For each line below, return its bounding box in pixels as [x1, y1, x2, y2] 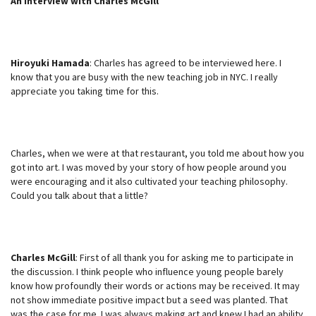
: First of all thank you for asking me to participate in [75, 250, 293, 264]
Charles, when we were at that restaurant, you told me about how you [11, 146, 304, 159]
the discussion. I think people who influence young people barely [11, 265, 284, 278]
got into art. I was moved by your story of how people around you [11, 160, 286, 174]
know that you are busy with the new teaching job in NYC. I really [11, 70, 278, 83]
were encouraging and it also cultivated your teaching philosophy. [11, 174, 288, 188]
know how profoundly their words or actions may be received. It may [11, 279, 300, 292]
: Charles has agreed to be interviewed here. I [90, 56, 281, 69]
